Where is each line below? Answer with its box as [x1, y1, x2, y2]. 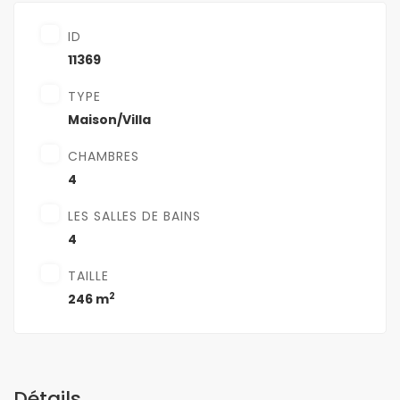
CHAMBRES [68, 147, 139, 166]
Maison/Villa [68, 111, 151, 129]
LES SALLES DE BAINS [68, 207, 201, 226]
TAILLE [68, 267, 109, 286]
